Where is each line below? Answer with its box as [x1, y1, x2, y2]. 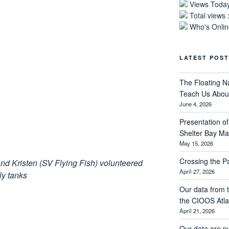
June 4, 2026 [179, 99, 212, 108]
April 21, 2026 [179, 206, 215, 215]
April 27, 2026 [179, 167, 215, 175]
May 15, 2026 [179, 139, 213, 147]
